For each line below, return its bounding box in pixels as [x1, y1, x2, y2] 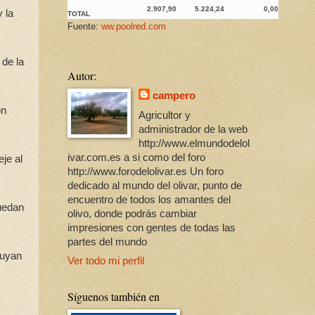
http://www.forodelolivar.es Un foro [67, 165, 224, 177]
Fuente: [67, 21, 101, 32]
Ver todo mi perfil [67, 255, 144, 267]
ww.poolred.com [101, 21, 166, 32]
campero [153, 90, 196, 102]
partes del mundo [67, 236, 147, 247]
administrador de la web [139, 123, 248, 135]
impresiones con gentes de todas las [67, 221, 236, 233]
